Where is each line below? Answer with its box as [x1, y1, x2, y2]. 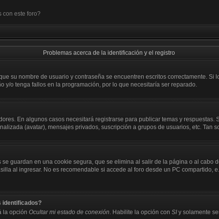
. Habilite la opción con [109, 209, 172, 216]
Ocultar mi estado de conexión [29, 209, 109, 216]
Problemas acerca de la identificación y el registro [43, 49, 176, 56]
